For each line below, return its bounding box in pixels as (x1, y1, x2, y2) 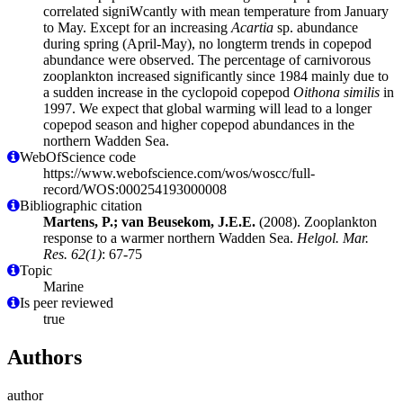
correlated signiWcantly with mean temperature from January (43, 3, 389, 19)
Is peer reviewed (20, 294, 113, 310)
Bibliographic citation (20, 197, 142, 213)
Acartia (231, 19, 273, 35)
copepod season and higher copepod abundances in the (43, 116, 354, 132)
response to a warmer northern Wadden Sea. (43, 229, 297, 246)
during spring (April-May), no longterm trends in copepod (43, 35, 372, 51)
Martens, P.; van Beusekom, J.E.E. (43, 213, 255, 229)
